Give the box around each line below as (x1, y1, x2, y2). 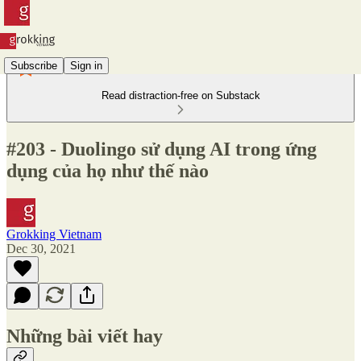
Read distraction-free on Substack (101, 89, 260, 102)
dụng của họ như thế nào (6, 160, 209, 181)
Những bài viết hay (6, 325, 163, 346)
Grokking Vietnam (6, 226, 102, 241)
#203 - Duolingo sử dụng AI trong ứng (6, 138, 317, 160)
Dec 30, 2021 (6, 241, 76, 255)
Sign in (70, 59, 102, 72)
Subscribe (10, 59, 57, 72)
